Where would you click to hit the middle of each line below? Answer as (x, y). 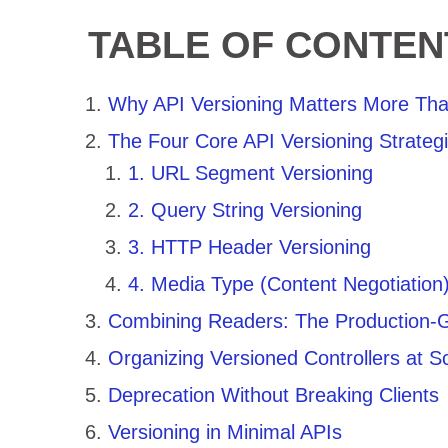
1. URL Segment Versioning (250, 172)
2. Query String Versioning (244, 209)
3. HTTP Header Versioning (249, 246)
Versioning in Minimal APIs (224, 431)
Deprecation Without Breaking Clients (273, 394)
